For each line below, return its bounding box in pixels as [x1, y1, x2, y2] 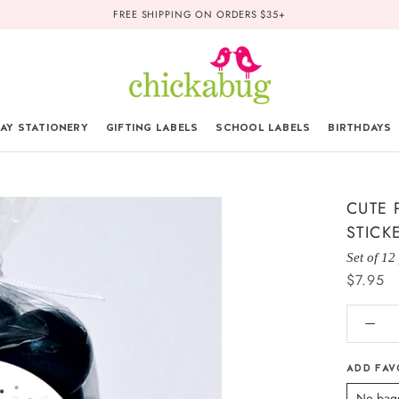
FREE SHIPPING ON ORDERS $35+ [113, 7, 286, 21]
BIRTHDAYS [328, 120, 392, 134]
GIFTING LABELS [105, 120, 199, 134]
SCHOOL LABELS [216, 120, 311, 134]
